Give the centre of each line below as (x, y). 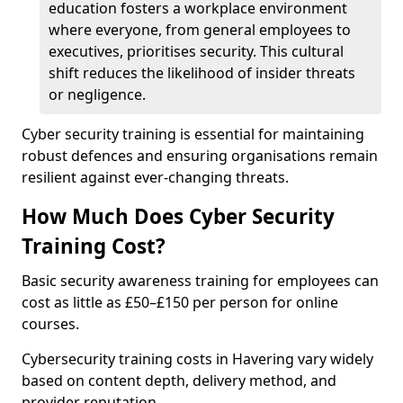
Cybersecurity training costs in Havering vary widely (197, 359)
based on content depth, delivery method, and (179, 381)
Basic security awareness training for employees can (200, 281)
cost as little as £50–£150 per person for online (180, 302)
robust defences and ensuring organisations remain (200, 156)
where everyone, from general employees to (200, 30)
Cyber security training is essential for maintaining (193, 134)
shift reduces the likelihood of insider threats (202, 73)
